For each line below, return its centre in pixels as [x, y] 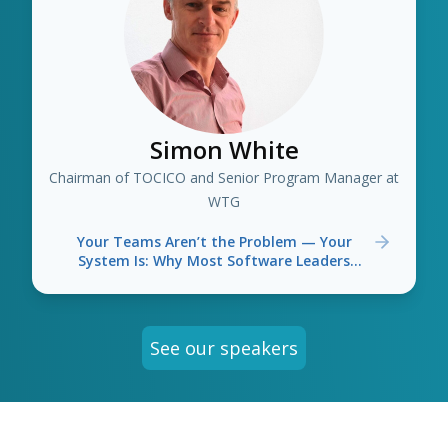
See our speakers [224, 348]
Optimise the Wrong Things [214, 279]
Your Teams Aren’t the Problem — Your [214, 241]
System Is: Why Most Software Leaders [214, 260]
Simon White [224, 149]
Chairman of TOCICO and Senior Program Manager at [224, 177]
